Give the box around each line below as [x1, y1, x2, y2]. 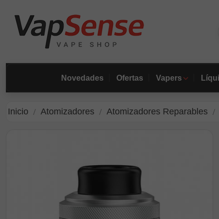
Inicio [8, 107, 28, 116]
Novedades [61, 73, 104, 82]
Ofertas [116, 73, 143, 82]
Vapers [155, 73, 182, 82]
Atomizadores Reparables [107, 107, 208, 116]
